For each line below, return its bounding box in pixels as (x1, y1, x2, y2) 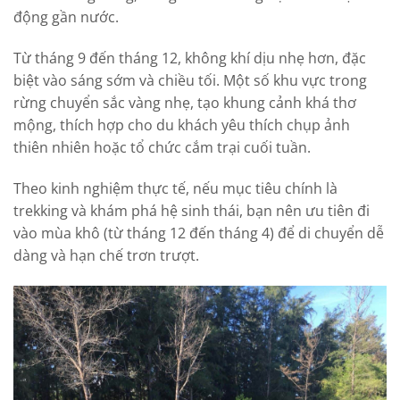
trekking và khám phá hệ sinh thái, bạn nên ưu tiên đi (13, 200, 370, 221)
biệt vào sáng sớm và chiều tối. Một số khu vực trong (13, 71, 367, 91)
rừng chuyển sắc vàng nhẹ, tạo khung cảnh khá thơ (13, 93, 356, 113)
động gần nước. (13, 7, 119, 28)
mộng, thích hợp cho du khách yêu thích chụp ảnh (13, 115, 350, 136)
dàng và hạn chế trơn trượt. (13, 245, 199, 265)
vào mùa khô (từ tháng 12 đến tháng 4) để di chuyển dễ (13, 222, 384, 243)
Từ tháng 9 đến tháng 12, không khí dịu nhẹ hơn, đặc (13, 48, 366, 69)
